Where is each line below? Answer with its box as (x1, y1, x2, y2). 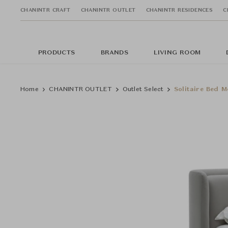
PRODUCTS (38, 50, 75, 56)
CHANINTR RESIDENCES (146, 7, 213, 13)
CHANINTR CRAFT (20, 7, 71, 13)
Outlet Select (122, 87, 164, 93)
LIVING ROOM (153, 50, 201, 56)
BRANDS (100, 50, 128, 56)
